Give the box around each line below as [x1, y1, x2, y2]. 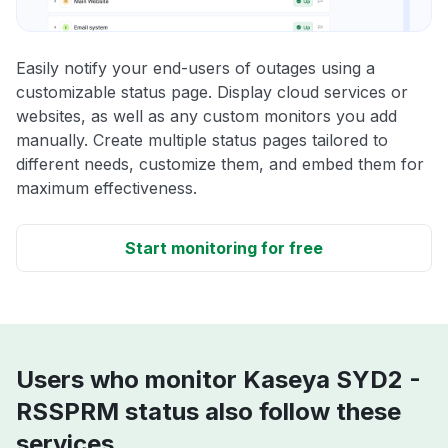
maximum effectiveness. [16, 178, 197, 199]
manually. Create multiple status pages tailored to [16, 130, 388, 151]
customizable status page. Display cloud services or [16, 82, 408, 103]
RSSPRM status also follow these [16, 397, 401, 427]
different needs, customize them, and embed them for [16, 154, 424, 175]
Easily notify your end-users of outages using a [16, 58, 375, 79]
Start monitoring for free [125, 238, 323, 259]
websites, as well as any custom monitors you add [16, 106, 397, 127]
